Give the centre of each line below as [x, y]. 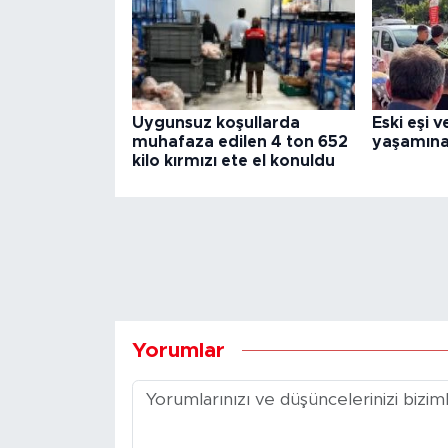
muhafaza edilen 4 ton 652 [239, 142]
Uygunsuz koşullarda [215, 123]
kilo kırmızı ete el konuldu [233, 161]
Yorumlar [178, 350]
